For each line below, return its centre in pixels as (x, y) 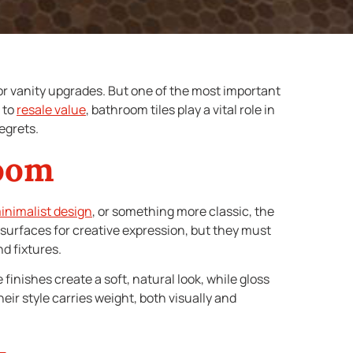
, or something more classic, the (183, 211)
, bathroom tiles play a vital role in (180, 110)
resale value (51, 110)
